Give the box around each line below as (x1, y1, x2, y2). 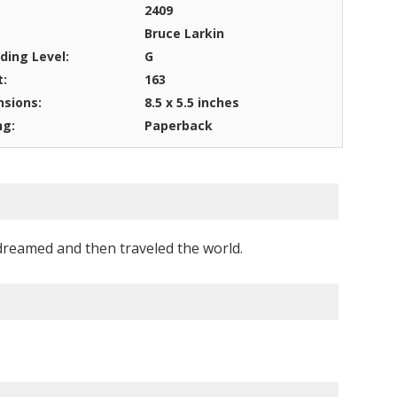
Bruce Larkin (144, 24, 224, 42)
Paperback (144, 116, 213, 134)
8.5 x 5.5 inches (144, 93, 239, 111)
